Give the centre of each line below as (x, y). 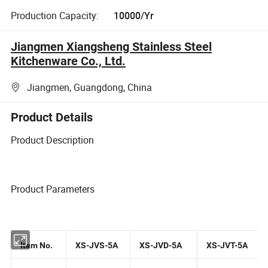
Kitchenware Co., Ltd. (68, 61)
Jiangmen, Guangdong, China (90, 88)
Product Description (53, 140)
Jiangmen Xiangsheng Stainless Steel (112, 46)
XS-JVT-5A (230, 258)
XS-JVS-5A (98, 258)
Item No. (37, 258)
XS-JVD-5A (162, 258)
